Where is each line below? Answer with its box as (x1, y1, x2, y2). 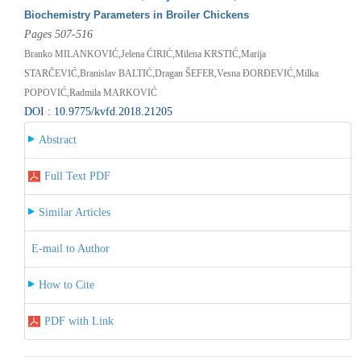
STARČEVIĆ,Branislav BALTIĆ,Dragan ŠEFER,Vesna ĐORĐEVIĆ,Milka (23, 67, 318, 79)
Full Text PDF (44, 169, 110, 182)
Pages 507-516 (23, 27, 93, 40)
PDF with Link (44, 314, 114, 327)
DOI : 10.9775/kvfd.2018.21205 (23, 105, 172, 118)
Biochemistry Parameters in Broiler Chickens (23, 8, 249, 21)
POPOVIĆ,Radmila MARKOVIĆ (23, 86, 157, 98)
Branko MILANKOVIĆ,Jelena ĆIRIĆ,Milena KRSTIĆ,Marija (23, 48, 266, 60)
